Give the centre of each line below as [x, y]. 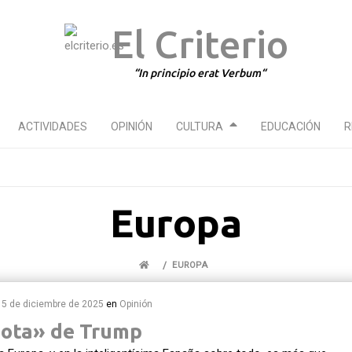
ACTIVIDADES [53, 126]
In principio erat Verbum [200, 73]
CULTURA [200, 126]
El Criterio [200, 44]
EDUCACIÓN [291, 126]
